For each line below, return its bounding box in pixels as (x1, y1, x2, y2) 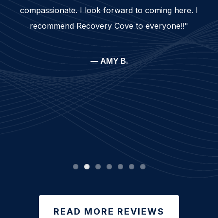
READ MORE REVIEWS (54, 206, 164, 217)
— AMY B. (90, 56, 128, 66)
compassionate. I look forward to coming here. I (20, 5, 198, 15)
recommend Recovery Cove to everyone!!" (30, 21, 188, 31)
